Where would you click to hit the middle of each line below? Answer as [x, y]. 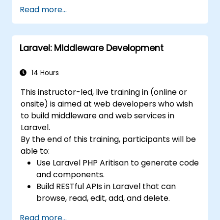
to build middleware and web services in [98, 115]
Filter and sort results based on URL [104, 210]
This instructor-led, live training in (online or [104, 92]
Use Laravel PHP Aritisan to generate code [118, 163]
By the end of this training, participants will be [109, 139]
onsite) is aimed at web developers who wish [107, 104]
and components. [71, 174]
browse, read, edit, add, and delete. [103, 198]
